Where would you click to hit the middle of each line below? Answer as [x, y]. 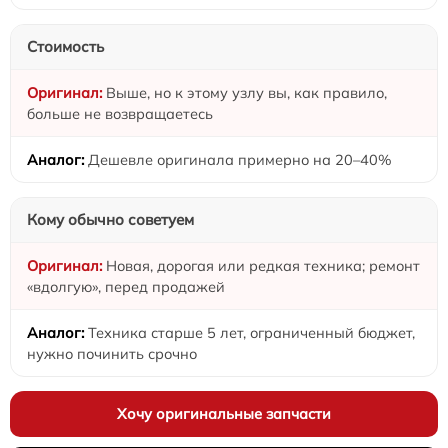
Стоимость [65, 46]
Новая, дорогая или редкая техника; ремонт [263, 265]
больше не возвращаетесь [120, 113]
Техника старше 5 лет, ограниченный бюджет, [251, 332]
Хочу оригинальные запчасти [224, 413]
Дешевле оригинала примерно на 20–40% [240, 159]
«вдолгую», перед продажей [126, 286]
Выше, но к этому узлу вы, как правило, [246, 92]
